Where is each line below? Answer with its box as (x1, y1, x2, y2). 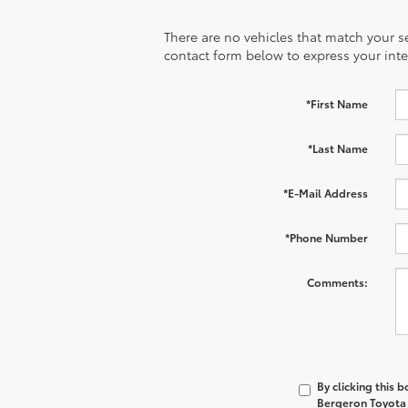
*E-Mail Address (282, 184, 368, 200)
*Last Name (307, 139, 368, 156)
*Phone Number (284, 229, 368, 245)
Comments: (306, 273, 368, 290)
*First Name (305, 95, 368, 111)
